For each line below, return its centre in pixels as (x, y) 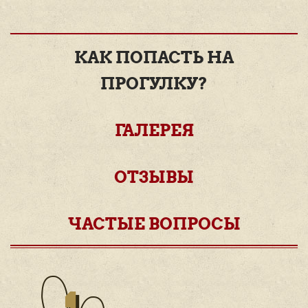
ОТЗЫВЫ (154, 177)
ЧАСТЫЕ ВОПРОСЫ (154, 223)
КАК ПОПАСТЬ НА (154, 57)
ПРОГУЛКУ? (154, 83)
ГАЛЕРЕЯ (154, 130)
